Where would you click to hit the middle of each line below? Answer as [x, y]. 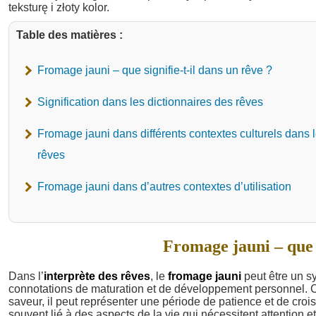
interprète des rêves [97, 276]
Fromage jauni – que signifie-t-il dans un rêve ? [155, 71]
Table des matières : [69, 35]
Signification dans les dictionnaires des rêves [150, 102]
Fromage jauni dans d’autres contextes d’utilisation [164, 187]
